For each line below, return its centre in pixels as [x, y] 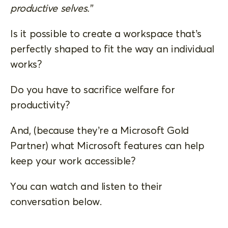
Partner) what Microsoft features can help [107, 145]
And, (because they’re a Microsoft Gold [99, 130]
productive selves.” [52, 8]
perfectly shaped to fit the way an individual [112, 48]
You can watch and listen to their [86, 186]
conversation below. [56, 201]
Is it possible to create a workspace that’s [106, 33]
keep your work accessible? [73, 160]
